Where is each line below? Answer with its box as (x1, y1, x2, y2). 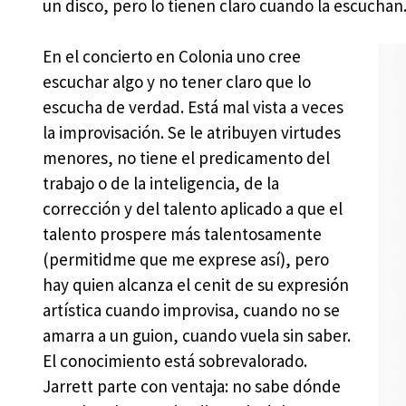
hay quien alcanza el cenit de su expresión (42, 274, 349, 296)
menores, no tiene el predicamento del (42, 147, 330, 169)
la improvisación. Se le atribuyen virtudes (42, 121, 341, 144)
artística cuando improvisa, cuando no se (42, 299, 340, 322)
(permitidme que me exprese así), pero (42, 248, 329, 271)
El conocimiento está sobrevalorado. (42, 350, 307, 372)
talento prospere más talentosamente (42, 223, 322, 246)
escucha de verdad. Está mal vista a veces (42, 96, 343, 119)
